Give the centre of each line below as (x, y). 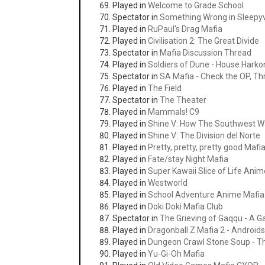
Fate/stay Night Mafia (188, 159)
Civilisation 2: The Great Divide (204, 41)
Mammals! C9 (174, 112)
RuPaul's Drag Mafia (185, 29)
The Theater (183, 100)
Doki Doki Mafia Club (186, 206)
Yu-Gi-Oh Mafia (177, 254)
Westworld (168, 183)
